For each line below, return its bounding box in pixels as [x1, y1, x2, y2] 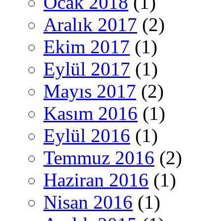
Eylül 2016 [43, 124, 130, 146]
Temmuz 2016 [43, 147, 154, 168]
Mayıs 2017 [43, 80, 136, 102]
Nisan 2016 [43, 191, 133, 213]
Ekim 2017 [43, 36, 130, 57]
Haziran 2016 [43, 169, 148, 190]
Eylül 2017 [43, 58, 130, 79]
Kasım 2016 [43, 102, 138, 124]
